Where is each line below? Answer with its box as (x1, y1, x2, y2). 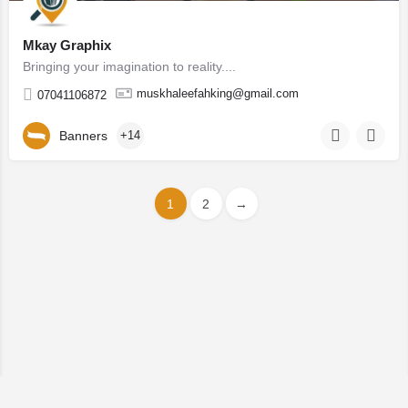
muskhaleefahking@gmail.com (137, 87, 299, 100)
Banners (59, 127, 107, 143)
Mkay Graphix (23, 37, 111, 53)
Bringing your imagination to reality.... (23, 59, 236, 74)
